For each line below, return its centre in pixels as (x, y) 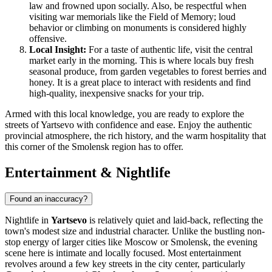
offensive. (48, 38)
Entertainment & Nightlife (88, 172)
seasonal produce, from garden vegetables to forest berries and (148, 71)
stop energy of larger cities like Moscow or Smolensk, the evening (131, 242)
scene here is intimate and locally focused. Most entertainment (123, 253)
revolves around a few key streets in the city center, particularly (125, 264)
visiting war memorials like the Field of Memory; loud (132, 16)
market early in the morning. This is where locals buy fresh (141, 60)
